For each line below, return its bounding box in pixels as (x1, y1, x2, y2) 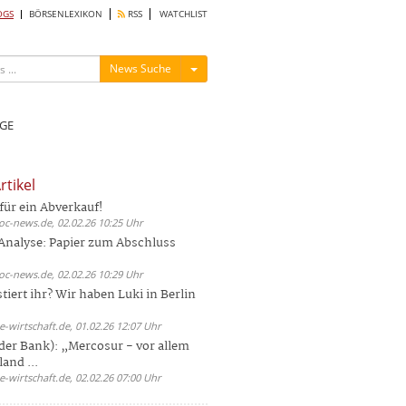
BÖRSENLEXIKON (29, 8, 102, 20)
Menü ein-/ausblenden (197, 60, 310, 75)
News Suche (110, 61, 171, 76)
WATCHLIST (159, 8, 208, 20)
